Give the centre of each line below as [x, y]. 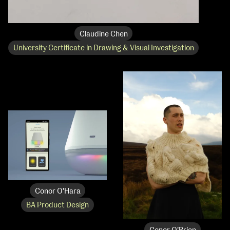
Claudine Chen [103, 34]
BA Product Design [57, 206]
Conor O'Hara [57, 191]
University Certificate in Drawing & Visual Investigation [103, 49]
